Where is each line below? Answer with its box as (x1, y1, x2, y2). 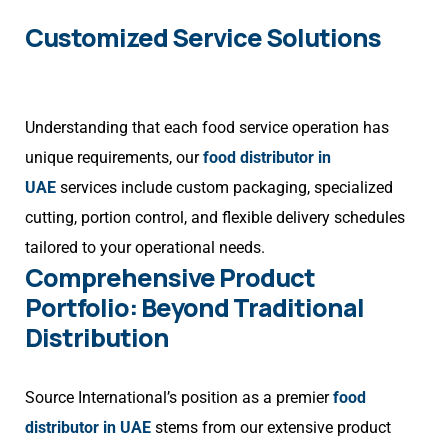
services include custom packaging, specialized (56, 178, 393, 198)
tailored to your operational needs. (25, 238, 265, 258)
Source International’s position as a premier (25, 388, 333, 408)
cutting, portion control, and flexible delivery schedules (25, 208, 405, 228)
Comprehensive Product (25, 260, 315, 296)
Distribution (25, 320, 169, 356)
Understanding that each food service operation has (25, 118, 389, 138)
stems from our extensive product (151, 418, 391, 438)
